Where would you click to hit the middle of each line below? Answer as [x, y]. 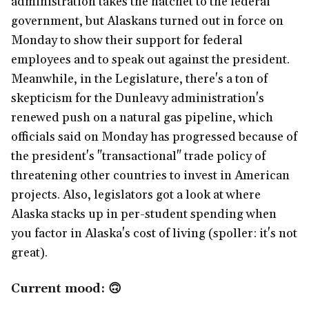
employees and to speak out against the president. [150, 59]
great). [29, 252]
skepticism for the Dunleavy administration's [138, 98]
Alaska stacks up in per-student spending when [144, 214]
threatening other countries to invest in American [150, 175]
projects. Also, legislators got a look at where [136, 195]
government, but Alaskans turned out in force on [147, 21]
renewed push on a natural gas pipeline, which [142, 117]
